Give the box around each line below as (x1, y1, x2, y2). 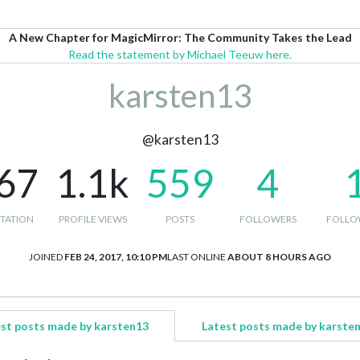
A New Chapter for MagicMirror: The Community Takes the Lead (8, 31, 352, 44)
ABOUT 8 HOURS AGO (227, 251, 331, 263)
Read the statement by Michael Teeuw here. (68, 47, 292, 61)
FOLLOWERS (239, 213, 297, 225)
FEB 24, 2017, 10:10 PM (64, 251, 167, 263)
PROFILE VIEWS (58, 213, 127, 225)
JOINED (29, 251, 63, 263)
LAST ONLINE (167, 251, 226, 263)
